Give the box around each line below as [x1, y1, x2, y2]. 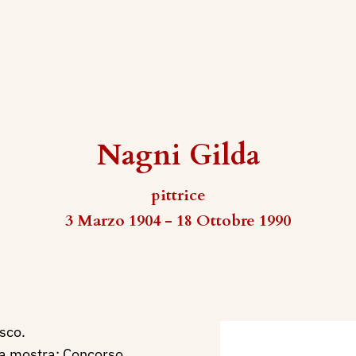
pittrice [150, 184, 206, 206]
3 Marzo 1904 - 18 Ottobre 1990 [65, 210, 291, 231]
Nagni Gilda [96, 136, 260, 175]
